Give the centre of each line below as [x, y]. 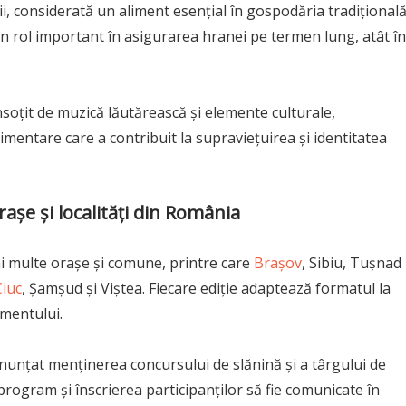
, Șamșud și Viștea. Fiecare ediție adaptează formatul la [206, 288]
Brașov [278, 262]
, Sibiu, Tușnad [352, 262]
